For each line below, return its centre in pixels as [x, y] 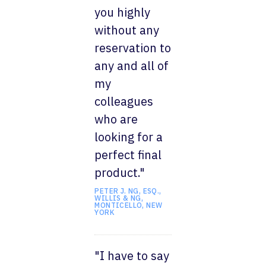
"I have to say [132, 255]
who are [116, 119]
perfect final [128, 154]
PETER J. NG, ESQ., [128, 191]
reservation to [133, 47]
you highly [123, 12]
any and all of [132, 65]
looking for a [129, 137]
